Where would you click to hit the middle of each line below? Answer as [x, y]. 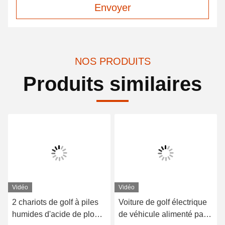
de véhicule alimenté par [162, 214]
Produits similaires [113, 84]
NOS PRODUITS [113, 62]
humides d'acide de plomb [59, 214]
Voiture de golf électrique [163, 202]
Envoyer [113, 8]
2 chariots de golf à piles [55, 202]
